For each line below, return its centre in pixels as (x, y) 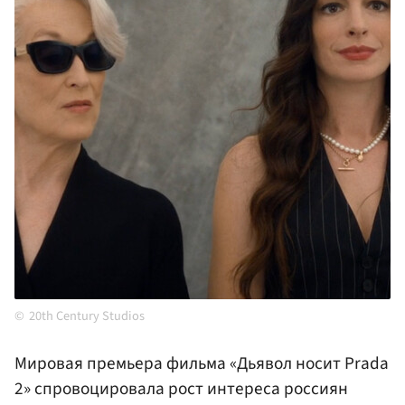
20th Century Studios (87, 316)
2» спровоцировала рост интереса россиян (181, 389)
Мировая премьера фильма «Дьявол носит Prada (202, 364)
